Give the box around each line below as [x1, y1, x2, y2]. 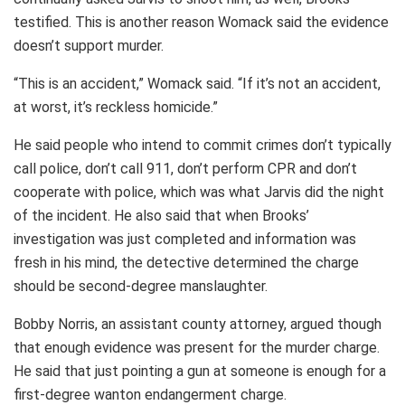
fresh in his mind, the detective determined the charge [14, 253, 359, 271]
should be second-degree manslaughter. [14, 277, 268, 295]
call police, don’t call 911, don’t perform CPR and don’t [14, 159, 357, 177]
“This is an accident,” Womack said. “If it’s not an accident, [14, 74, 381, 92]
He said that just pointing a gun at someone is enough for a [14, 362, 386, 380]
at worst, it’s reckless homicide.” [14, 98, 218, 116]
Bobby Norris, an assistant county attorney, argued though [14, 315, 381, 333]
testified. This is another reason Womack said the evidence [14, 13, 389, 31]
